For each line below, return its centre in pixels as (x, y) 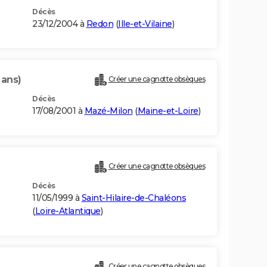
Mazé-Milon (108, 111)
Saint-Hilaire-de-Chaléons (133, 198)
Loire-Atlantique (68, 211)
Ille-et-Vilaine (145, 24)
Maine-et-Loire (168, 111)
